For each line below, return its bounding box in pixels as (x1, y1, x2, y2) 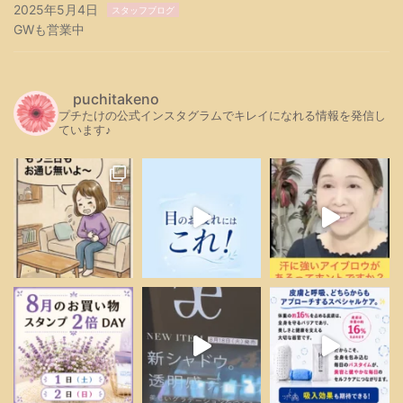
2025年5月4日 (13, 2, 98, 18)
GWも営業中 (13, 22, 85, 38)
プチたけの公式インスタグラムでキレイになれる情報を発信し (58, 108, 386, 123)
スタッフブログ (112, 4, 175, 16)
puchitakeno (73, 90, 159, 109)
